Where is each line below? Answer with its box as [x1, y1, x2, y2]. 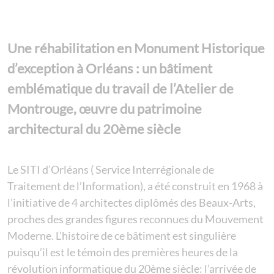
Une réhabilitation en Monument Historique [7, 39, 265, 56]
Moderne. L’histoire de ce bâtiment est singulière [7, 229, 236, 243]
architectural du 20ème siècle [7, 120, 181, 137]
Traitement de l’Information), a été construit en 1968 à [7, 179, 263, 193]
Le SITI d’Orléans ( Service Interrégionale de [7, 163, 214, 177]
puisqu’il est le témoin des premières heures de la [7, 245, 238, 259]
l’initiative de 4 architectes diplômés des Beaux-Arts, [7, 196, 256, 210]
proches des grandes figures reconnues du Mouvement [7, 212, 264, 226]
